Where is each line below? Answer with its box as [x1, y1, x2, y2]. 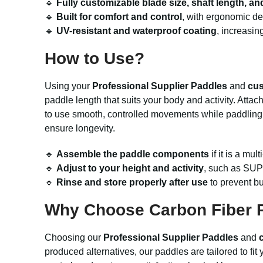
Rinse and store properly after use [56, 177, 208, 187]
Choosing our [45, 232, 103, 242]
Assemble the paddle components [56, 149, 209, 159]
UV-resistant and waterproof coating [56, 26, 217, 36]
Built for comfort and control [56, 12, 182, 22]
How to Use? [45, 49, 144, 68]
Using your [45, 81, 92, 91]
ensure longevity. [45, 123, 115, 133]
